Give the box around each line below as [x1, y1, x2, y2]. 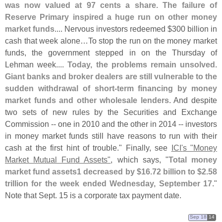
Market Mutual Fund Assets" [5, 155, 111, 164]
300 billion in [172, 24, 217, 33]
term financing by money [116, 83, 217, 93]
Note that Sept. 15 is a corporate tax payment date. [5, 190, 181, 200]
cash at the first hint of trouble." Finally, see [5, 143, 171, 152]
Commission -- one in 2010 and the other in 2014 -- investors [5, 119, 217, 128]
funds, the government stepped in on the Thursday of [5, 48, 217, 57]
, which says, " [111, 155, 168, 164]
